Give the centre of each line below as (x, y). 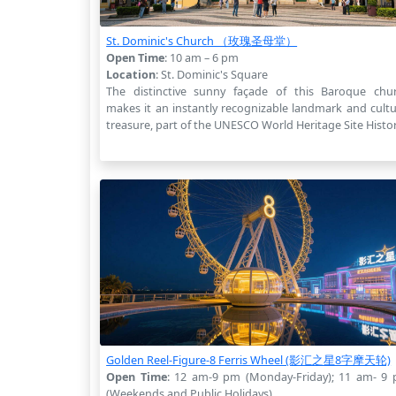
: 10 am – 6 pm (202, 57)
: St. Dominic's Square (212, 74)
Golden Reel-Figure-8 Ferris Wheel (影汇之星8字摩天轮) (249, 359)
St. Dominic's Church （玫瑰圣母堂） (202, 40)
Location (131, 74)
